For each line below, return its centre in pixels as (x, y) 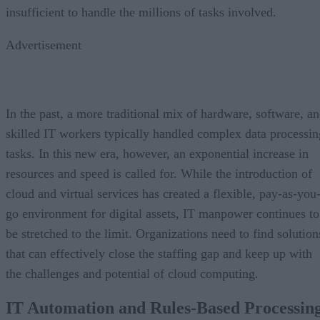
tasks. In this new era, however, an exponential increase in (157, 153)
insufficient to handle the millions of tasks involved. (141, 12)
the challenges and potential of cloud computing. (132, 273)
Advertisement (44, 45)
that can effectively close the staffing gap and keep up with (159, 253)
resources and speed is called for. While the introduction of (159, 173)
